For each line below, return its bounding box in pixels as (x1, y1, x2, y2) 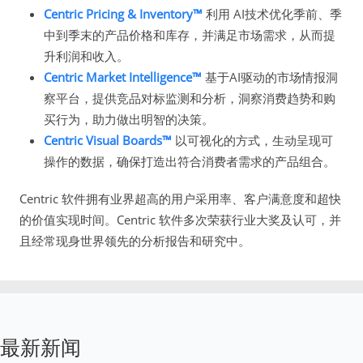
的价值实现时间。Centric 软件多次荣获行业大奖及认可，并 (19, 211, 341, 228)
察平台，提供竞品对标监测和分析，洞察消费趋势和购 (44, 90, 335, 107)
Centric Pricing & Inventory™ (44, 6, 203, 23)
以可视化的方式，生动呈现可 (172, 132, 333, 149)
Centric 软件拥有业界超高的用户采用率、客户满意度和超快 (19, 190, 341, 207)
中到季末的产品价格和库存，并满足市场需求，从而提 (44, 27, 335, 44)
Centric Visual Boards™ (44, 132, 172, 149)
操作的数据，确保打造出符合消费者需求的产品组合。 (44, 153, 335, 170)
